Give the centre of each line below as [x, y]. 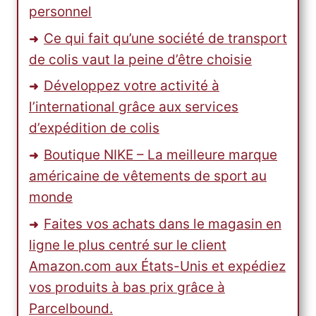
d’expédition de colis [94, 128]
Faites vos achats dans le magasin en [163, 224]
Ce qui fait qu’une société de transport [165, 38]
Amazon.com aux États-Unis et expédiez [157, 266]
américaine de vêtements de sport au [148, 176]
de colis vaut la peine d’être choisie [140, 59]
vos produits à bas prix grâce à [127, 287]
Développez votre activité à [132, 86]
